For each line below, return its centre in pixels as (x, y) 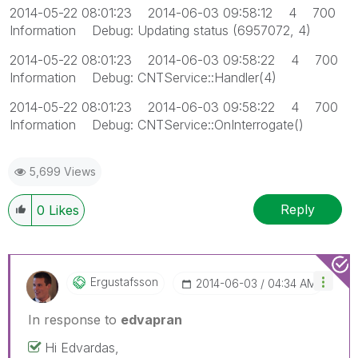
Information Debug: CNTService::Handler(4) (143, 78)
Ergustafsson (124, 282)
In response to (74, 320)
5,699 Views (63, 172)
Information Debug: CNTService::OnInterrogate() (157, 125)
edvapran (151, 320)
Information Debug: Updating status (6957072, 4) (160, 31)
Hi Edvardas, (82, 348)
